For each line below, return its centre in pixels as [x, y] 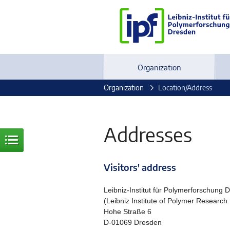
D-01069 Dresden [133, 222]
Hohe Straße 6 [128, 212]
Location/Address [185, 88]
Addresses [148, 134]
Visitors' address [140, 167]
